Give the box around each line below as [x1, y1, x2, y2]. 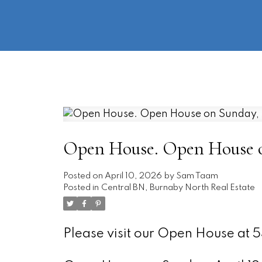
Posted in [63, 183, 99, 192]
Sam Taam [175, 171, 218, 180]
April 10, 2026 [104, 171, 162, 180]
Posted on [63, 171, 105, 180]
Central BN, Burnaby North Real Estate [101, 183, 255, 192]
